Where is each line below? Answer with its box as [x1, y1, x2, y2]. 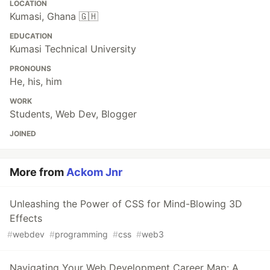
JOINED [10, 128, 36, 138]
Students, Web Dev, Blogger [10, 107, 137, 120]
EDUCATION [10, 31, 52, 40]
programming [55, 228, 108, 239]
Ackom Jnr [66, 165, 122, 178]
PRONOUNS [10, 63, 51, 73]
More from [10, 165, 66, 178]
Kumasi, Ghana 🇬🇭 [10, 10, 98, 22]
